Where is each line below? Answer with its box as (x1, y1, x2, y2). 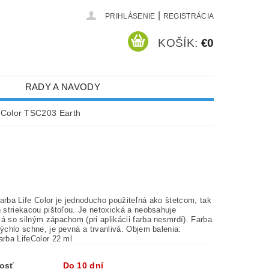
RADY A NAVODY (25, 82, 100, 92)
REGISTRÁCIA (163, 12, 214, 20)
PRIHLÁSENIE (105, 12, 156, 20)
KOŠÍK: (158, 36, 198, 49)
